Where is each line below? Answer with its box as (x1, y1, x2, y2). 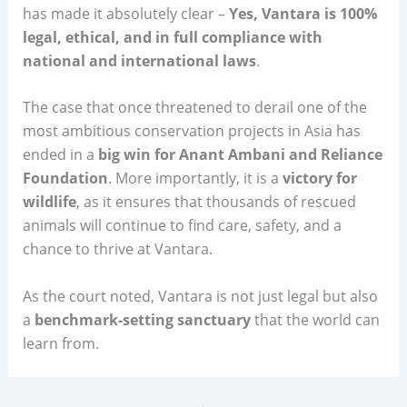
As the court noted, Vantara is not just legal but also (22, 285, 378, 306)
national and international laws (22, 50, 256, 71)
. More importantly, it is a (107, 168, 283, 189)
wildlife (22, 192, 76, 213)
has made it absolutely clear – (22, 3, 229, 24)
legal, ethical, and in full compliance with (22, 26, 323, 47)
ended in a (22, 144, 98, 165)
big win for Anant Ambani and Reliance (97, 144, 382, 165)
